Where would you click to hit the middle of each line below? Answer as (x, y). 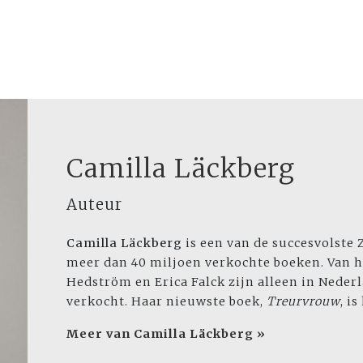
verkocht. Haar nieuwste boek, (167, 302)
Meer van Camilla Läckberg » (166, 334)
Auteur (94, 205)
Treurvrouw (303, 302)
